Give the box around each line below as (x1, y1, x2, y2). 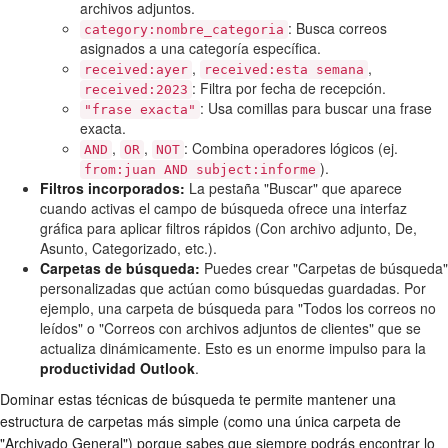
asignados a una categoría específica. (80, 37, 321, 58)
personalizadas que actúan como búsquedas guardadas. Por (40, 277, 426, 298)
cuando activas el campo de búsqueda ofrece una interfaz (40, 197, 407, 218)
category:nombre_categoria (84, 21, 284, 37)
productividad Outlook (40, 357, 195, 378)
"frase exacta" (84, 101, 196, 117)
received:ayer (84, 61, 188, 77)
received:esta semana (204, 61, 364, 77)
